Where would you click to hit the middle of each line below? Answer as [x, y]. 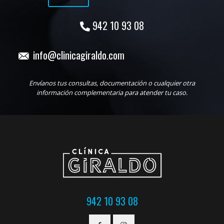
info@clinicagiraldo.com [79, 55]
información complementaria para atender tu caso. [112, 93]
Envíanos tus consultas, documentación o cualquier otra [112, 83]
